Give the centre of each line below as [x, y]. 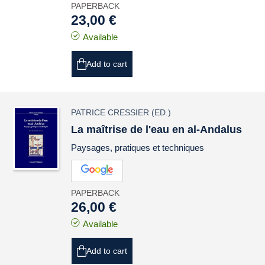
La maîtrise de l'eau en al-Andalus [157, 130]
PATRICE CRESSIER [110, 112]
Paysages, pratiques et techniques [138, 148]
